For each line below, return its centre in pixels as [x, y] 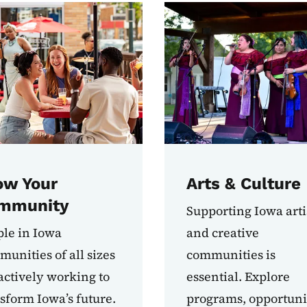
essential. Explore [238, 277]
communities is [231, 255]
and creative [222, 233]
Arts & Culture [243, 184]
